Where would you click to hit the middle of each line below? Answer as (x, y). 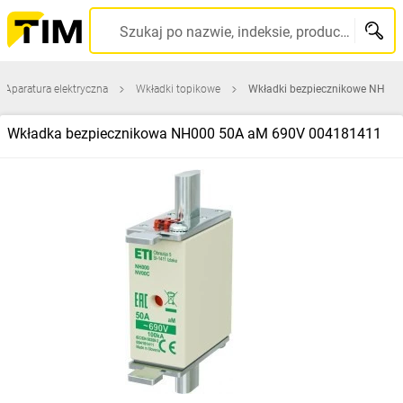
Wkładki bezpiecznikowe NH (317, 89)
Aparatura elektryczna (56, 89)
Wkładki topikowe (178, 89)
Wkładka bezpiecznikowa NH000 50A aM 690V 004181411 (194, 134)
